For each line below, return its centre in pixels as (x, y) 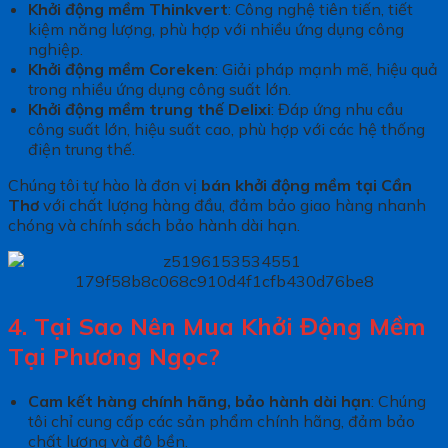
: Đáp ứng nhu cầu (336, 108)
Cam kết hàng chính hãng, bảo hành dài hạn (199, 400)
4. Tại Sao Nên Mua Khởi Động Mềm (217, 325)
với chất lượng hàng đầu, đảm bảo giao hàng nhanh (232, 204)
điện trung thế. (81, 148)
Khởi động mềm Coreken (121, 68)
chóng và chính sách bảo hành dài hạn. (154, 224)
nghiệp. (55, 48)
